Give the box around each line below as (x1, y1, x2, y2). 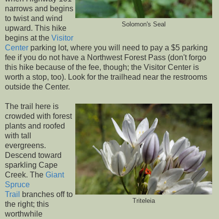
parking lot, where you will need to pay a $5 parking (28, 44, 208, 52)
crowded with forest (5, 112, 72, 121)
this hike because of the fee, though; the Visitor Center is (5, 63, 199, 72)
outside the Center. (5, 83, 70, 91)
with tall (5, 131, 31, 140)
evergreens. (5, 141, 46, 150)
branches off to (20, 190, 73, 199)
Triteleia (132, 197, 155, 205)
